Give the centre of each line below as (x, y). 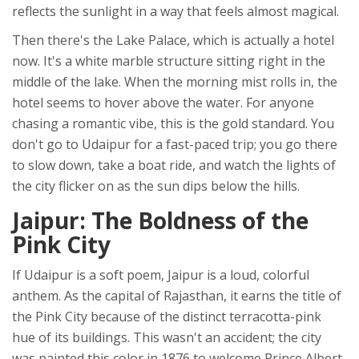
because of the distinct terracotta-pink (204, 317)
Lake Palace (151, 40)
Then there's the (64, 40)
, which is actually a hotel (260, 40)
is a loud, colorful (256, 275)
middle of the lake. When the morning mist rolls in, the (175, 82)
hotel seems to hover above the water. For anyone (163, 103)
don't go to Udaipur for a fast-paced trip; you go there (175, 145)
